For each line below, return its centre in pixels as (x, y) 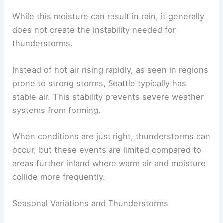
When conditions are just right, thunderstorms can (111, 137)
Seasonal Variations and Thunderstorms (91, 203)
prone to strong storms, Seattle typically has (100, 83)
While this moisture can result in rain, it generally (109, 16)
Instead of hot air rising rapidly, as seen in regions (111, 69)
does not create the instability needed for (94, 30)
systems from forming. (57, 110)
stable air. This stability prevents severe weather (108, 96)
